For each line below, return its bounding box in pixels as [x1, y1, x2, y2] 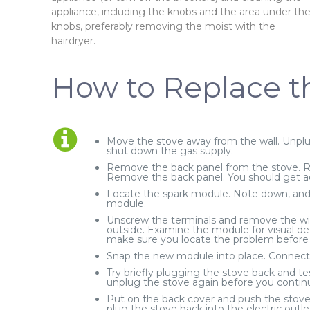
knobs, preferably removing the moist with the [51, 20, 276, 33]
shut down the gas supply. [107, 145, 234, 158]
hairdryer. [51, 35, 96, 48]
